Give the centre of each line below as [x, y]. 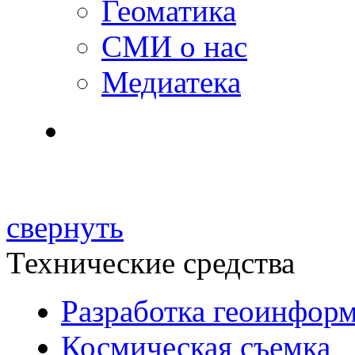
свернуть [65, 227]
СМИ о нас [174, 46]
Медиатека [171, 82]
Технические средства [151, 263]
